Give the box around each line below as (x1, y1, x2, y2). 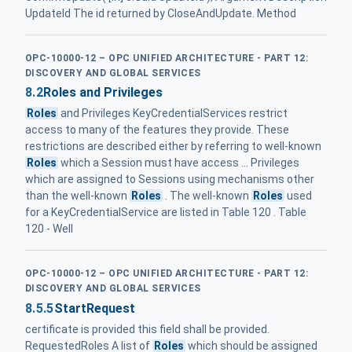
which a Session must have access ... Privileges (58, 156, 300, 170)
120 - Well (25, 222, 73, 236)
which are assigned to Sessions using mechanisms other (25, 173, 314, 186)
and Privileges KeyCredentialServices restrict (58, 107, 288, 120)
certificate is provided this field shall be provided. (25, 322, 269, 335)
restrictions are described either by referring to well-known (25, 140, 321, 153)
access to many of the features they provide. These (25, 123, 289, 137)
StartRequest (53, 300, 135, 316)
